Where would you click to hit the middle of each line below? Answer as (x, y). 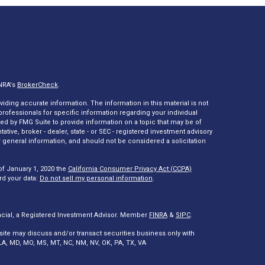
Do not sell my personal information (96, 178)
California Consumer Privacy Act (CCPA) (130, 169)
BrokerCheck (37, 85)
